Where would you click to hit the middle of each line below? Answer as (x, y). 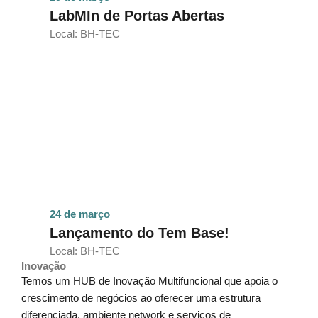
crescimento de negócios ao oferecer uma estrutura (141, 298)
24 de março (80, 214)
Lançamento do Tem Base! (139, 232)
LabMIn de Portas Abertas (137, 15)
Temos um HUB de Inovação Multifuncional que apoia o (149, 281)
